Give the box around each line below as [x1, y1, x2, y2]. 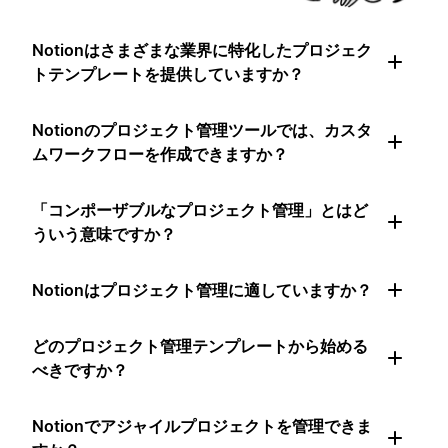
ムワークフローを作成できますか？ [32, 144, 288, 165]
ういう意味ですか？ [32, 224, 176, 245]
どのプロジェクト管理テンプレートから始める [32, 336, 368, 357]
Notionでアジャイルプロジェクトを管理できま [32, 416, 372, 437]
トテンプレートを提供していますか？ [32, 64, 304, 85]
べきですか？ [32, 360, 128, 381]
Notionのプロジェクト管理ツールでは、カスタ [32, 120, 372, 141]
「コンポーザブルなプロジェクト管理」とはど [32, 200, 368, 221]
